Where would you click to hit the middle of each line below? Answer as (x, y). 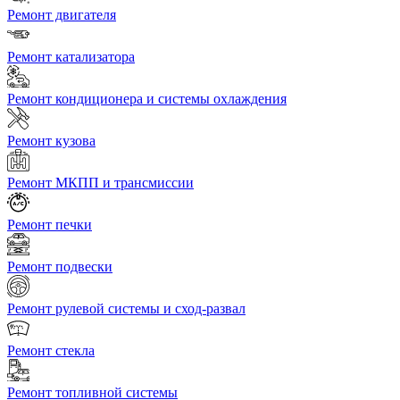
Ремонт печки (50, 225)
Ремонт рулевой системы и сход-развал (126, 309)
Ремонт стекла (51, 351)
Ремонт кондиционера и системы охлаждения (147, 99)
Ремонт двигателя (62, 15)
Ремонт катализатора (71, 57)
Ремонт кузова (51, 141)
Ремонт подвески (60, 267)
